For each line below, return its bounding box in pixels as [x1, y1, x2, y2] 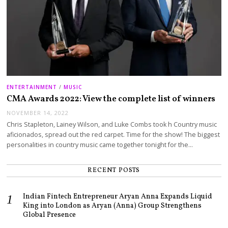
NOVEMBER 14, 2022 [7, 108, 69, 117]
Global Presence [23, 210, 76, 220]
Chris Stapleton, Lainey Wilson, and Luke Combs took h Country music [7, 120, 217, 129]
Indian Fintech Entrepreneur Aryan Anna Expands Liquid [23, 191, 213, 202]
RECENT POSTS [88, 165, 140, 175]
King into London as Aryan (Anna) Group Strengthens [23, 201, 202, 211]
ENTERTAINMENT [7, 83, 58, 91]
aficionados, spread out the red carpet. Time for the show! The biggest [7, 130, 220, 139]
